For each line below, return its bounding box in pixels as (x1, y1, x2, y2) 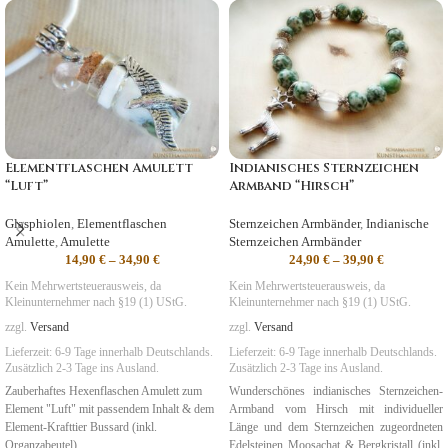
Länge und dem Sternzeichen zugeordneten (229, 421, 443, 435)
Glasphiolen (5, 216, 71, 232)
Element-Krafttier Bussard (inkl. (5, 421, 157, 435)
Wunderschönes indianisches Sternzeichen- (229, 385, 443, 399)
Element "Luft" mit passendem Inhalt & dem (5, 403, 214, 417)
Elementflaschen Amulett (5, 159, 193, 178)
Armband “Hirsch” (229, 177, 354, 196)
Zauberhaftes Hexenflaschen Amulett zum (5, 385, 202, 399)
